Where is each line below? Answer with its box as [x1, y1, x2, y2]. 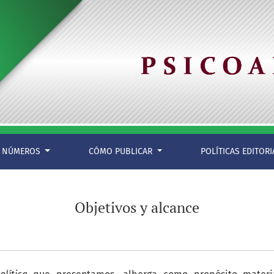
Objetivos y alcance [75, 198, 199, 218]
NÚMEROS [1, 146, 43, 157]
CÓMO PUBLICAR [88, 146, 155, 157]
